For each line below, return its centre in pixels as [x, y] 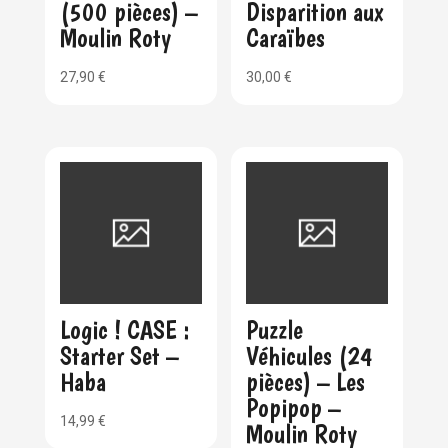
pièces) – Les [306, 381]
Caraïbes [286, 38]
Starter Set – [119, 355]
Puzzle [275, 329]
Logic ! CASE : [124, 329]
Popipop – [294, 407]
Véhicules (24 [310, 355]
